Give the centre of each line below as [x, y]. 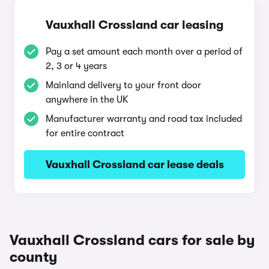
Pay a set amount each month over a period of [144, 52]
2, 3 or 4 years [76, 66]
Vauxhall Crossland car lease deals [134, 165]
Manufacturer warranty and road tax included [144, 119]
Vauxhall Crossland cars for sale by [132, 240]
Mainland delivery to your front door [123, 85]
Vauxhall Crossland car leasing [134, 25]
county [34, 257]
